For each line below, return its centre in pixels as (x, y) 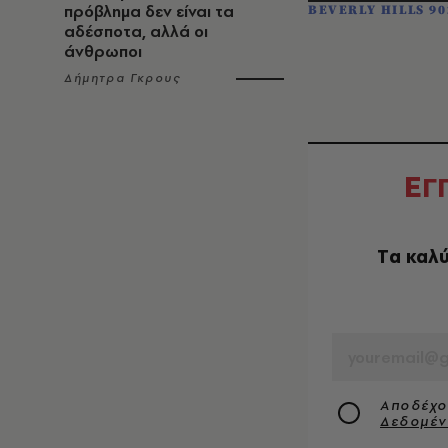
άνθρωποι (103, 51)
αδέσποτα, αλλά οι (136, 31)
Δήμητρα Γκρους (122, 78)
